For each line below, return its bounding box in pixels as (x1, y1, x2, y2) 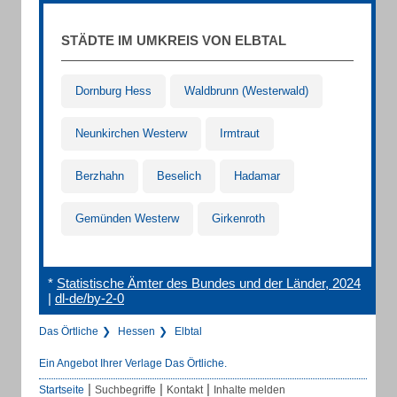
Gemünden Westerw (75, 212, 179, 225)
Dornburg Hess (75, 84, 152, 97)
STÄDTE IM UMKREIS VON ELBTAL (61, 33, 286, 48)
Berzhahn (75, 169, 124, 183)
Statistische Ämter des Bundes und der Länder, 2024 (57, 276, 361, 291)
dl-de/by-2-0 (55, 291, 124, 306)
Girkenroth (212, 212, 265, 225)
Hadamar (234, 169, 280, 183)
